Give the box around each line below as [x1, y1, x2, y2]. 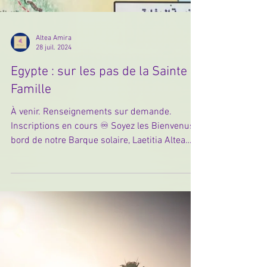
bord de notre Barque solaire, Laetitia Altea [11, 141, 185, 154]
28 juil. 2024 [36, 51, 72, 60]
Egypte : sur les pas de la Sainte [11, 70, 187, 87]
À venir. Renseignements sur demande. [11, 113, 172, 125]
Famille [11, 88, 51, 105]
